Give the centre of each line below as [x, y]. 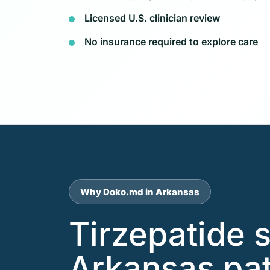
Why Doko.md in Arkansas [140, 192]
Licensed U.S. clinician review [152, 18]
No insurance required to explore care [171, 41]
